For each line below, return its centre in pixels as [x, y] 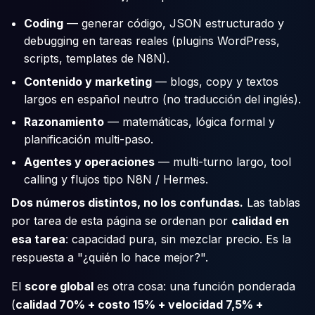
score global [59, 286]
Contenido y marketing [88, 81]
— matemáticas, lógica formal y [190, 121]
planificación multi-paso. [89, 139]
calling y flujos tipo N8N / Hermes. [116, 179]
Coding [44, 24]
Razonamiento [64, 121]
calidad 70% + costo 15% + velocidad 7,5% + [139, 304]
